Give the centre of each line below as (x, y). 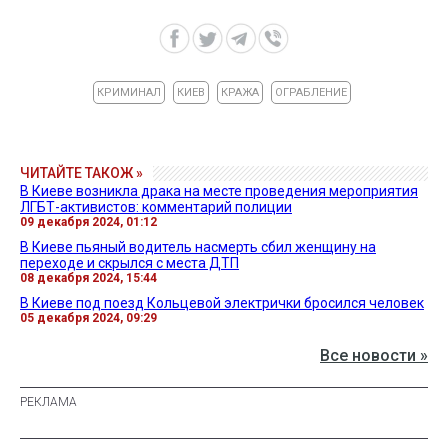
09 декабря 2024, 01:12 (88, 222)
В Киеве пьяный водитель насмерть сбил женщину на (198, 247)
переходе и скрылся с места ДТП (129, 263)
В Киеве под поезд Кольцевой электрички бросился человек (222, 303)
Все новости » (374, 356)
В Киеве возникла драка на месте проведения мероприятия (219, 191)
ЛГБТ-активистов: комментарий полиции (156, 207)
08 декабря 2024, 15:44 (88, 278)
